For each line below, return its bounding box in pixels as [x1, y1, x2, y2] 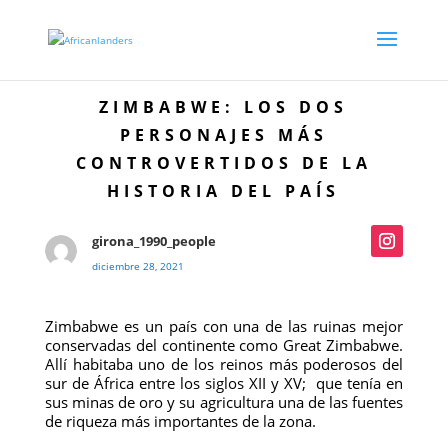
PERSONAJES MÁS [119, 124, 328, 146]
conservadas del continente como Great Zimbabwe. [44, 335, 404, 355]
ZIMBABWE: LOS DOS [99, 96, 349, 118]
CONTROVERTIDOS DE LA [75, 152, 372, 174]
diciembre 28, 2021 [91, 259, 184, 273]
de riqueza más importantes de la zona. [44, 411, 316, 431]
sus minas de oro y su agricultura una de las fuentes [44, 392, 404, 412]
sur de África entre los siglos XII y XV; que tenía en [44, 373, 404, 393]
